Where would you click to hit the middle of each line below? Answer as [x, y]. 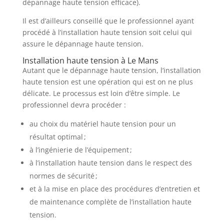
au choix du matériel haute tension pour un [102, 124]
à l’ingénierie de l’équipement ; [80, 150]
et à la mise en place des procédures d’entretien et [114, 189]
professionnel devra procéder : [74, 105]
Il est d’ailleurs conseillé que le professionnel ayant [108, 21]
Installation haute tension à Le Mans [90, 60]
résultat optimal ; [57, 137]
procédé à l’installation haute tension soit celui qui [107, 32]
